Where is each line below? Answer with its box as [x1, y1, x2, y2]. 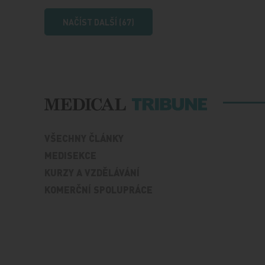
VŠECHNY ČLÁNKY [44, 132, 124, 145]
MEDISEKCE [44, 149, 97, 162]
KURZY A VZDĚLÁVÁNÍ [44, 166, 140, 179]
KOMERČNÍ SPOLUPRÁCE [44, 183, 153, 196]
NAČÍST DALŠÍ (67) [63, 17, 135, 27]
